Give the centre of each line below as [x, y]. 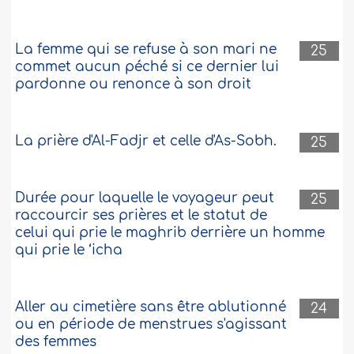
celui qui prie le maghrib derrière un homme [170, 233]
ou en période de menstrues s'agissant [151, 325]
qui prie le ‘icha [69, 250]
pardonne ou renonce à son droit [134, 85]
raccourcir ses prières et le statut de [141, 216]
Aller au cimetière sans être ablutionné [151, 307]
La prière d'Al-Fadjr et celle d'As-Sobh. [146, 141]
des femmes [56, 342]
